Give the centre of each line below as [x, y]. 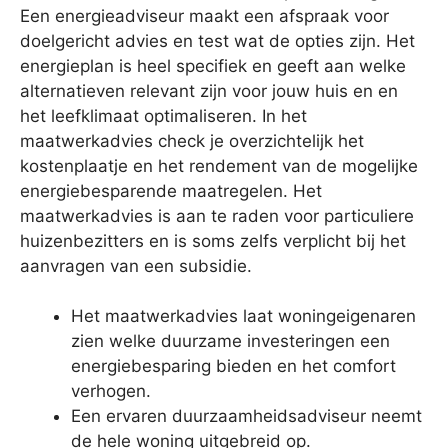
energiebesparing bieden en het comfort [233, 366]
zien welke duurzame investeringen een [230, 341]
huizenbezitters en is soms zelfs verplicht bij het [213, 240]
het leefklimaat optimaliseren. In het [163, 115]
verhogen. [111, 391]
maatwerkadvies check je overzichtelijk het [192, 140]
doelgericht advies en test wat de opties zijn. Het [217, 40]
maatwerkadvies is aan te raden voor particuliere [217, 215]
